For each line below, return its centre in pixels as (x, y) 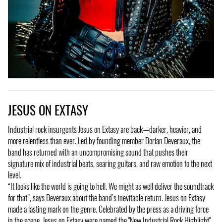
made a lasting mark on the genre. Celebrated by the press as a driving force (108, 209)
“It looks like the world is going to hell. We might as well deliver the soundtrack (111, 186)
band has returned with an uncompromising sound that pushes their (98, 152)
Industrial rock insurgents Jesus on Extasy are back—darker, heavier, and (105, 129)
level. (15, 175)
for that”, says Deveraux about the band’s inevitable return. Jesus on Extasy (107, 197)
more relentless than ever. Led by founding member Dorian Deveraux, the (104, 140)
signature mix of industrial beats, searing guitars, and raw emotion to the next (110, 163)
